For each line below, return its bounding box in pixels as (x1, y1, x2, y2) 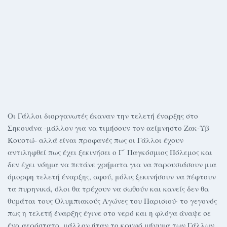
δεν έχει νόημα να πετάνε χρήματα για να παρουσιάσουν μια (8, 159, 216, 169)
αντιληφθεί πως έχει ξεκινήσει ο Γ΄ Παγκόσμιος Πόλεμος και (8, 147, 212, 157)
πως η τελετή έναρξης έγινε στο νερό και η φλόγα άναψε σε (8, 208, 211, 218)
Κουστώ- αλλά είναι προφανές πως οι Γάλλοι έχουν (8, 135, 183, 145)
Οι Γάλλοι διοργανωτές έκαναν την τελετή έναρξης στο (8, 110, 198, 121)
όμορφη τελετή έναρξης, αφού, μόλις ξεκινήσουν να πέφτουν (8, 171, 216, 181)
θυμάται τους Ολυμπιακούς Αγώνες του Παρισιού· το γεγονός (8, 196, 217, 206)
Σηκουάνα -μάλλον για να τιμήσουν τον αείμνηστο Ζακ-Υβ (8, 123, 209, 133)
